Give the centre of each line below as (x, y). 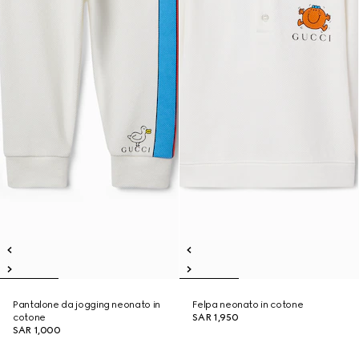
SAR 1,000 (37, 330)
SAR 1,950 (216, 317)
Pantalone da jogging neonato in (87, 305)
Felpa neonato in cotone (248, 305)
